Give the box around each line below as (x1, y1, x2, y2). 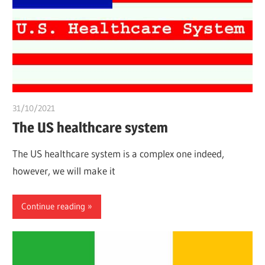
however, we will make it (12, 164, 116, 177)
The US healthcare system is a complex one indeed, (12, 147, 225, 160)
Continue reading (21, 201, 86, 212)
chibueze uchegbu (55, 103, 121, 114)
